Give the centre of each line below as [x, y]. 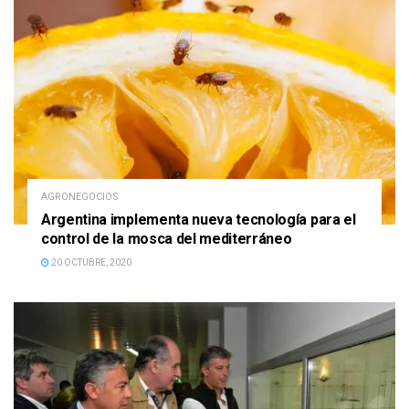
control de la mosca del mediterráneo [167, 238]
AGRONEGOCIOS [80, 196]
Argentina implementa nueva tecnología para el [199, 219]
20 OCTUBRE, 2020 [90, 262]
